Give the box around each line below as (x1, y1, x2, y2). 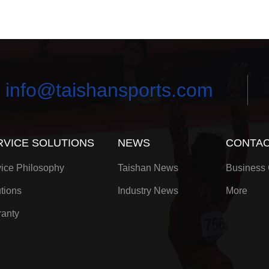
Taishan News (118, 163, 179, 173)
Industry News (118, 186, 179, 196)
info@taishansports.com (5, 79, 213, 101)
